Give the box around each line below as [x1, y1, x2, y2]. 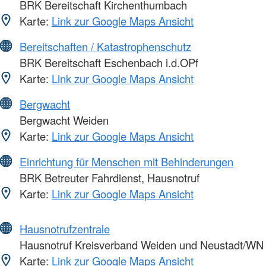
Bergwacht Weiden [17, 112, 109, 128]
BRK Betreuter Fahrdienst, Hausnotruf [17, 169, 199, 185]
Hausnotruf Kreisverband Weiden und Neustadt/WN [17, 236, 264, 252]
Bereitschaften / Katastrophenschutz [20, 38, 191, 54]
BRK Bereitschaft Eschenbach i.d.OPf [17, 54, 198, 70]
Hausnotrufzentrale [20, 220, 110, 236]
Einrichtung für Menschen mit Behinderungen [20, 153, 233, 169]
